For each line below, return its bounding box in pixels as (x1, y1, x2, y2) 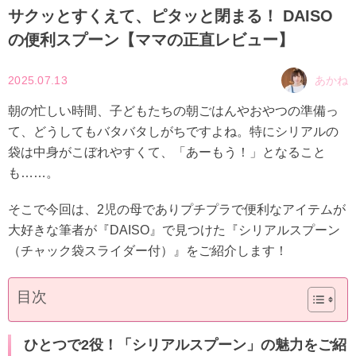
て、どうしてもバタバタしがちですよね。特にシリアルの (8, 124, 339, 138)
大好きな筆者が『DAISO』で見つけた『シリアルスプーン (8, 222, 340, 237)
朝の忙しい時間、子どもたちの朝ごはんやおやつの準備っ (8, 103, 339, 118)
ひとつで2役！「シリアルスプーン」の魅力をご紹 (24, 336, 346, 353)
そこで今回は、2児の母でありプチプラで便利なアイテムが (8, 202, 346, 216)
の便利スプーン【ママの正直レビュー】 (8, 30, 294, 48)
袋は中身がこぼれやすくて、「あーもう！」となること (8, 145, 326, 159)
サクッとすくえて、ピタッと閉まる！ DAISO (8, 6, 333, 25)
